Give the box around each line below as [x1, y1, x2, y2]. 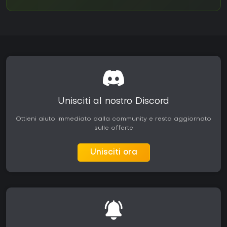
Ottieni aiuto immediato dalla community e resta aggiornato [16, 116, 211, 123]
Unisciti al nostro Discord [58, 97, 169, 106]
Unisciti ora [90, 148, 137, 157]
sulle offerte [94, 125, 133, 132]
